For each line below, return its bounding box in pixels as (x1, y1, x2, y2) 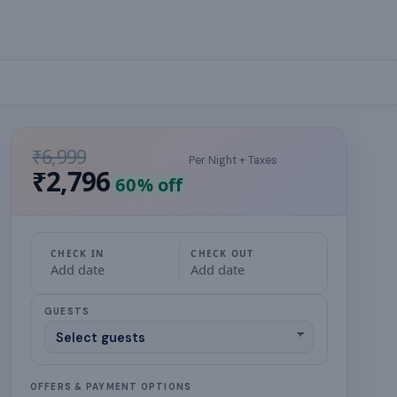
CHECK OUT (191, 246, 254, 260)
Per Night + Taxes (189, 152, 278, 167)
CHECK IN (51, 246, 104, 260)
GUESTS (43, 306, 90, 318)
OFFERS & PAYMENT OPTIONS (29, 381, 192, 393)
